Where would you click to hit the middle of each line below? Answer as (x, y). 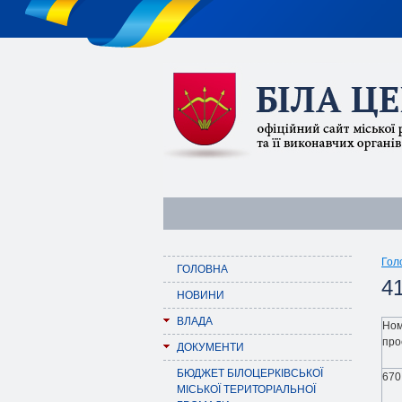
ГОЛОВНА (202, 269)
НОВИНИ (201, 295)
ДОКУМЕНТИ (210, 347)
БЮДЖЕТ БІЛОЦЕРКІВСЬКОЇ (250, 373)
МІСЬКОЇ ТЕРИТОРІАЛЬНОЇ (246, 389)
